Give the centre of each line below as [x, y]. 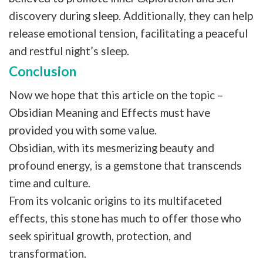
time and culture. [50, 183]
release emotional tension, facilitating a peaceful [128, 33]
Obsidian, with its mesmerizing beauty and [112, 148]
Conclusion [43, 71]
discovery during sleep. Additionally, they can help [131, 15]
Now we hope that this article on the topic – [116, 95]
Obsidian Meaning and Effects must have [109, 112]
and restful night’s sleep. [70, 50]
